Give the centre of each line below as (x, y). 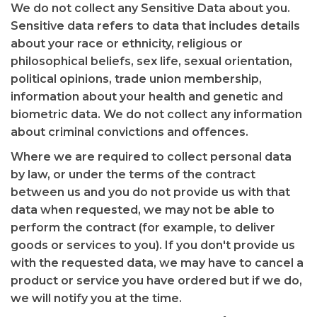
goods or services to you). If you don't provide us (153, 245)
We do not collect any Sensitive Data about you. (150, 8)
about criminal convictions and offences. (129, 132)
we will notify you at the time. (96, 298)
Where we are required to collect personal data (151, 157)
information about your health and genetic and (147, 97)
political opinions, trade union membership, (136, 79)
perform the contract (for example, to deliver (143, 227)
